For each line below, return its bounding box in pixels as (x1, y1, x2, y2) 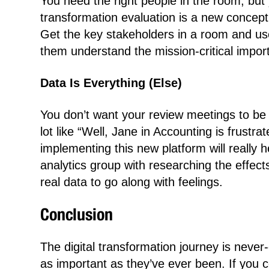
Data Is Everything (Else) (40, 76, 183, 89)
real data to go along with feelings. (40, 175, 223, 189)
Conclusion (40, 204, 113, 224)
